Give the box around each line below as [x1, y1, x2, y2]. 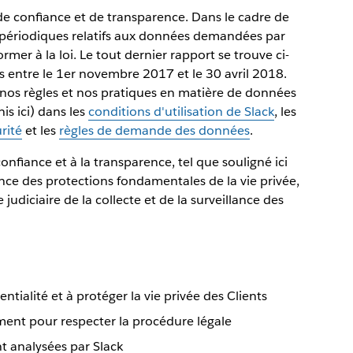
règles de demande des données [58, 122, 250, 139]
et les [21, 122, 59, 139]
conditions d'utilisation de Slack [87, 103, 274, 120]
